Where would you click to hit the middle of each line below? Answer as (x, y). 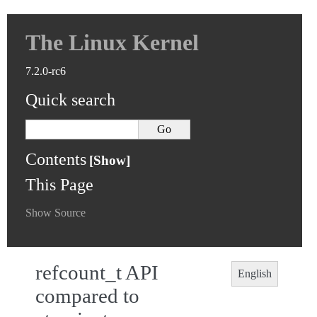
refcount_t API (97, 272)
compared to (87, 296)
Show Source (56, 213)
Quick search (71, 100)
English (255, 273)
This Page (60, 185)
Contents (56, 159)
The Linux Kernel (113, 42)
